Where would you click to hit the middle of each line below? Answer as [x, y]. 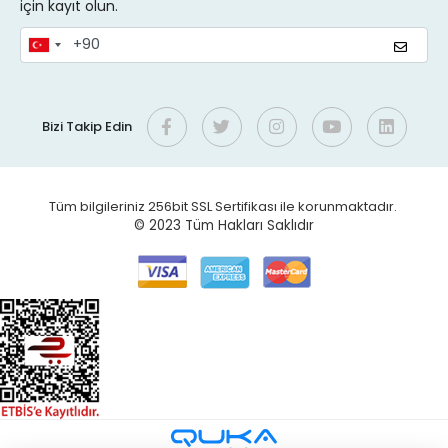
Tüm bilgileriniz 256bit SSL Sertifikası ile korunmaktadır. [224, 206]
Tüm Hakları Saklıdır [249, 225]
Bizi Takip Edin [86, 127]
